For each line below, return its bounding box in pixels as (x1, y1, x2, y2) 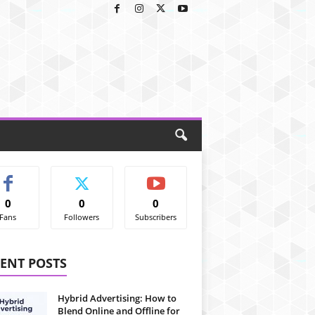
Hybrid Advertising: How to (57, 292, 176, 304)
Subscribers (135, 212, 177, 222)
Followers (64, 212, 100, 222)
